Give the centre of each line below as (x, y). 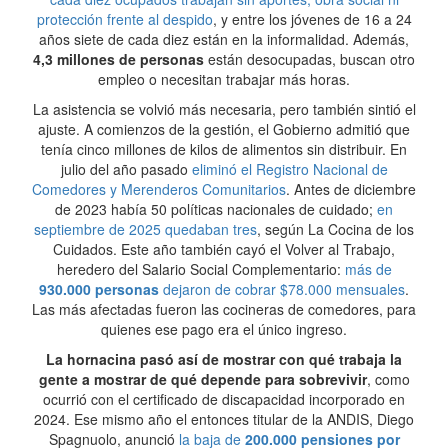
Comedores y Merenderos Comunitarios (159, 189)
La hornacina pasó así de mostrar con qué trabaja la (224, 359)
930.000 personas (99, 289)
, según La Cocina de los (335, 229)
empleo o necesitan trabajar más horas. (224, 79)
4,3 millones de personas (118, 59)
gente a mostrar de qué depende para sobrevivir (202, 379)
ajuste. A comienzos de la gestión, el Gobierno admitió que (224, 129)
